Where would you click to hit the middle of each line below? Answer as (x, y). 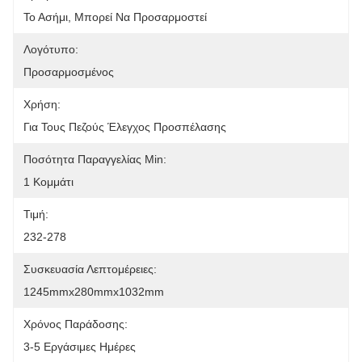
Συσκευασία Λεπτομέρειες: (90, 269)
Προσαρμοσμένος (69, 72)
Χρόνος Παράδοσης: (76, 324)
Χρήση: (42, 104)
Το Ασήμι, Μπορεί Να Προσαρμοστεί (115, 17)
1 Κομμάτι (48, 182)
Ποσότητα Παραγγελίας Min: (95, 159)
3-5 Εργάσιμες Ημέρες (80, 347)
